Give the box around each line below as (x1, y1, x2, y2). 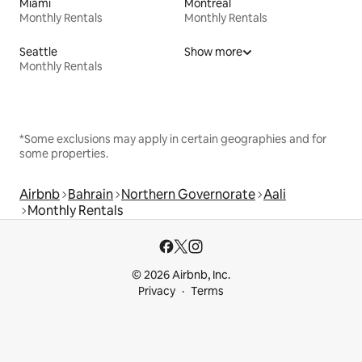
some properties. (19, 145, 108, 161)
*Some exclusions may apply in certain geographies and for (19, 131, 326, 146)
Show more (184, 44, 242, 59)
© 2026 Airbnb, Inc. (132, 267, 230, 282)
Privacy (138, 284, 175, 298)
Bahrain (68, 185, 113, 203)
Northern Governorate (121, 185, 255, 203)
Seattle (19, 44, 57, 59)
